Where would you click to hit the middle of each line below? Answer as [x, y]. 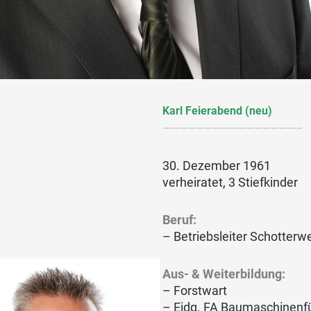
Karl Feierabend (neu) [218, 110]
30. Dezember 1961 [217, 165]
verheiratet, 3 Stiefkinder [230, 182]
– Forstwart [195, 290]
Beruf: [180, 219]
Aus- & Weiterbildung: [224, 274]
